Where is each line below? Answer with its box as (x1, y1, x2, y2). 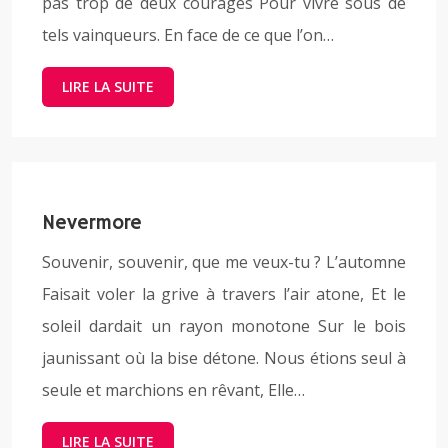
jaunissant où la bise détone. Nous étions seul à (42, 347, 406, 369)
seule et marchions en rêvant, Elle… (42, 379, 305, 401)
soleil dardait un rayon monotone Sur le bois (42, 315, 406, 337)
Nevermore (42, 211, 142, 236)
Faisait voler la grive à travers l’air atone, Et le (42, 283, 406, 305)
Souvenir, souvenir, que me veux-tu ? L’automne (42, 251, 406, 273)
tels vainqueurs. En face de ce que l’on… (42, 24, 334, 46)
